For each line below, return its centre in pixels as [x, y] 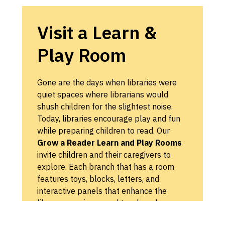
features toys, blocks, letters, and [98, 179]
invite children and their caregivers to [104, 155]
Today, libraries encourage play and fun [109, 119]
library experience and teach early [99, 203]
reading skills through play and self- [103, 215]
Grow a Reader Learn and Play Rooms [109, 143]
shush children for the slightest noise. [105, 107]
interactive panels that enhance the [102, 191]
